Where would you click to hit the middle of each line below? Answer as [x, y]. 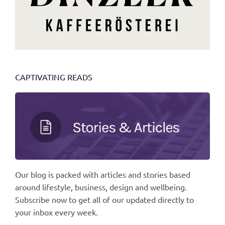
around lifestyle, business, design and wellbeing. [101, 187]
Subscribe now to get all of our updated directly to [104, 199]
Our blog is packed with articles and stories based [103, 174]
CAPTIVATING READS [54, 77]
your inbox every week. [57, 212]
